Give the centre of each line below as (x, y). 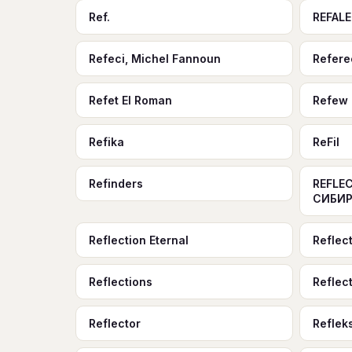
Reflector (115, 323)
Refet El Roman (130, 100)
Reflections (121, 282)
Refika (106, 142)
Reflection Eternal (139, 240)
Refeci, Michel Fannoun (155, 59)
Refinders (116, 183)
